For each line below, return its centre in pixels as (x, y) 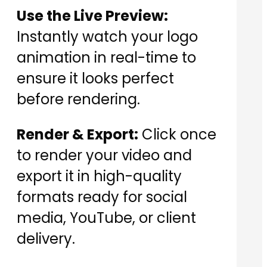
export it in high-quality (99, 176)
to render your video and (104, 156)
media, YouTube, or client (106, 218)
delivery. (46, 239)
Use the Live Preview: (92, 16)
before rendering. (78, 100)
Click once (177, 135)
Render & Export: (77, 135)
